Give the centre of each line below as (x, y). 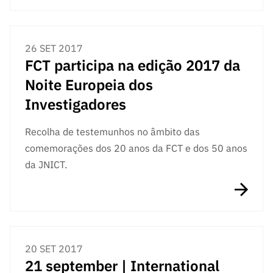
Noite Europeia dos (89, 84)
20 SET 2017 (54, 248)
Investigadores (76, 104)
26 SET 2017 (54, 48)
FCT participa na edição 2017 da (133, 65)
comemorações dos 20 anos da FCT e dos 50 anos (136, 148)
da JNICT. (46, 164)
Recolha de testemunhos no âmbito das (112, 131)
